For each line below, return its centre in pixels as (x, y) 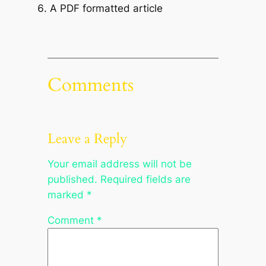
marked (67, 195)
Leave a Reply (87, 138)
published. (72, 180)
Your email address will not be (119, 164)
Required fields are (145, 180)
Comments (90, 85)
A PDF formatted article (106, 9)
